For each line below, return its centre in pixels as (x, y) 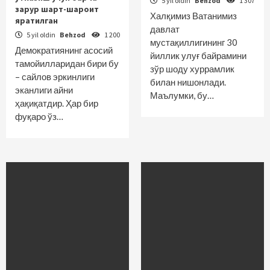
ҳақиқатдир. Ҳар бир (57, 103)
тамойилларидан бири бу (67, 63)
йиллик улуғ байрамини (198, 55)
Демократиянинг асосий (64, 50)
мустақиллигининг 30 (194, 42)
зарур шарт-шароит (57, 9)
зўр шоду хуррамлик (192, 69)
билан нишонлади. (188, 82)
